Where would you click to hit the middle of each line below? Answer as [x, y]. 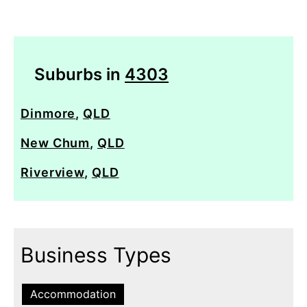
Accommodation [73, 294]
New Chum [56, 143]
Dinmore [48, 113]
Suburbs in [79, 74]
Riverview [53, 172]
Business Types [96, 255]
